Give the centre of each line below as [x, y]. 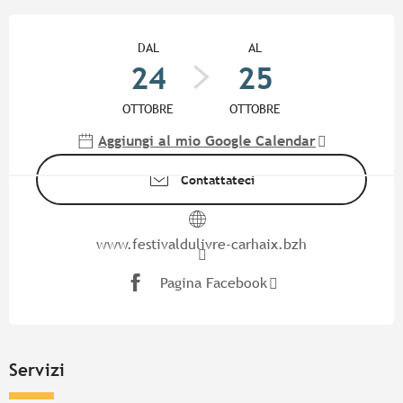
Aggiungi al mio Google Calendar [207, 141]
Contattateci [218, 179]
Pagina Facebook [214, 282]
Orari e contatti [107, 30]
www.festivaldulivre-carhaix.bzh [201, 245]
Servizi [37, 370]
